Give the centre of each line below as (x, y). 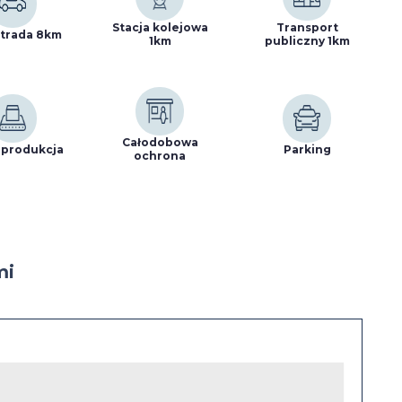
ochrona (160, 156)
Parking (307, 149)
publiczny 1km (307, 41)
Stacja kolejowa (160, 27)
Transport (307, 27)
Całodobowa (160, 142)
